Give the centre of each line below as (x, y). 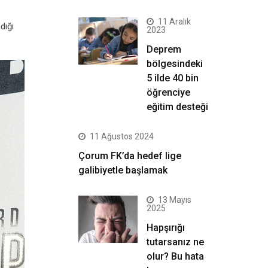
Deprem (164, 49)
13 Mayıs (175, 200)
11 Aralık (174, 22)
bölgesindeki (175, 64)
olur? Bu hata (175, 256)
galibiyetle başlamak (123, 170)
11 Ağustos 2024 (122, 136)
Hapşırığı (166, 228)
